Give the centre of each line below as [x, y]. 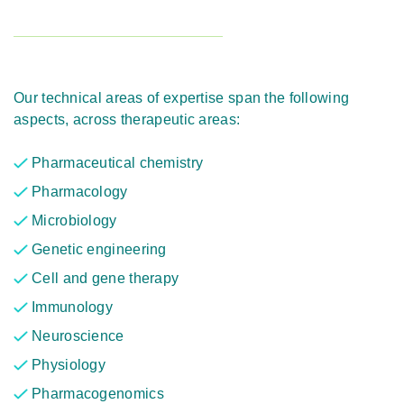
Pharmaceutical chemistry [118, 163]
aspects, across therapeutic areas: [127, 120]
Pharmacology [80, 192]
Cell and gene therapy [106, 279]
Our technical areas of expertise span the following [182, 98]
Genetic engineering [99, 250]
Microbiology [74, 221]
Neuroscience [78, 336]
